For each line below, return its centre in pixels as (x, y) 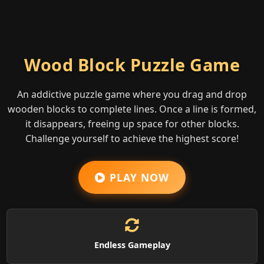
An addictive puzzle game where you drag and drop (132, 95)
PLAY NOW (138, 178)
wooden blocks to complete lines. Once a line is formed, (132, 109)
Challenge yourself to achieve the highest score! (132, 139)
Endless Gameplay (132, 245)
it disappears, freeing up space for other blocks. (132, 124)
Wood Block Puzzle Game (132, 65)
